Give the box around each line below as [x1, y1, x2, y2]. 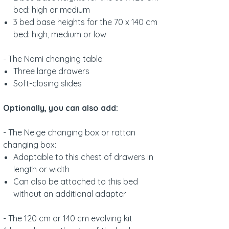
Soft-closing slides [13, 78, 82, 89]
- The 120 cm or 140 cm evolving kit [3, 213, 132, 224]
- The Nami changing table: [3, 54, 104, 64]
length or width [13, 164, 70, 175]
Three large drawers [13, 66, 89, 77]
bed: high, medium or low [13, 29, 106, 40]
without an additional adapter [13, 189, 126, 199]
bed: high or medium [13, 5, 90, 15]
